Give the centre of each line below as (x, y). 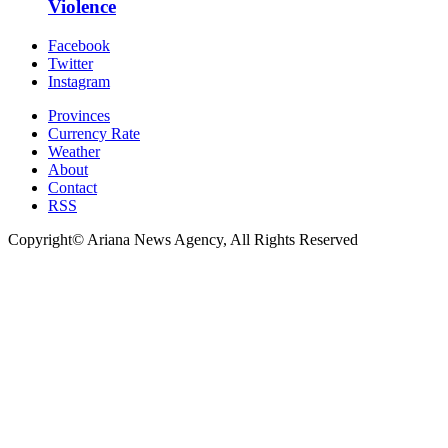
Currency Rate (94, 133)
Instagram (79, 81)
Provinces (79, 115)
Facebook (79, 45)
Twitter (70, 63)
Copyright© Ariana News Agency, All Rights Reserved (183, 239)
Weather (74, 151)
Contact (72, 187)
